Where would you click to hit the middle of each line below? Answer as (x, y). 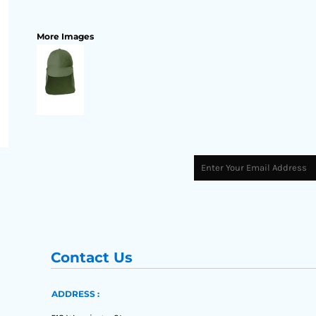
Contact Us (92, 257)
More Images (65, 36)
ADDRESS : (76, 294)
